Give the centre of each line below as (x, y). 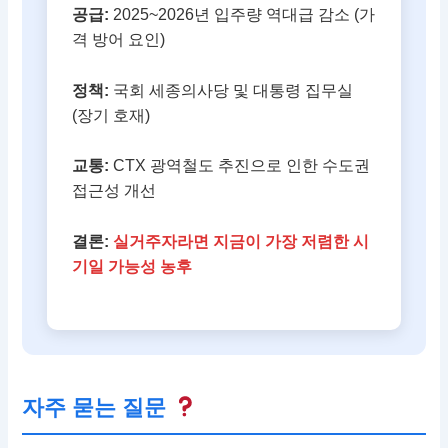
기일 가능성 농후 (132, 267)
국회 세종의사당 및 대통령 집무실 (231, 90)
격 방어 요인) (119, 40)
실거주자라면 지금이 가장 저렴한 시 (241, 242)
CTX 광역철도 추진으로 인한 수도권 (240, 166)
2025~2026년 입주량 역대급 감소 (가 (242, 15)
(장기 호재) (111, 115)
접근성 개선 (114, 191)
